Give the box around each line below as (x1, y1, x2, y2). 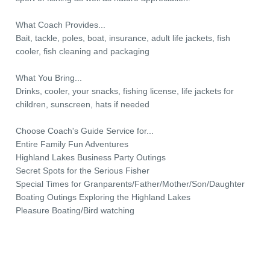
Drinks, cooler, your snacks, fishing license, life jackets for (16, 86, 234, 96)
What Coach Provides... (16, 20, 105, 30)
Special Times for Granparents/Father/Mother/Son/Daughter (16, 179, 245, 189)
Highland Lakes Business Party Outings (16, 152, 166, 162)
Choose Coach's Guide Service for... (16, 126, 154, 136)
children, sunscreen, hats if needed (16, 99, 149, 109)
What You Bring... (16, 73, 82, 83)
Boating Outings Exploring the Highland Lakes (16, 192, 190, 202)
